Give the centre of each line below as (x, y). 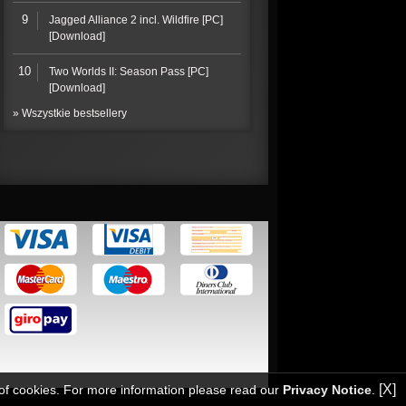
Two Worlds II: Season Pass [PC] (129, 72)
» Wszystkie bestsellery (70, 114)
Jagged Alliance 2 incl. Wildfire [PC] (136, 20)
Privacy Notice (327, 390)
